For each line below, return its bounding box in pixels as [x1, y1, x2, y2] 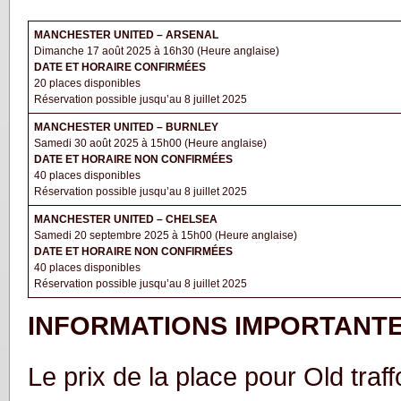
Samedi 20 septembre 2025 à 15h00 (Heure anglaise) [34, 228, 297, 242]
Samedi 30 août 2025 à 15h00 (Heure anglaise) [34, 136, 267, 149]
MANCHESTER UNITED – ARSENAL [34, 28, 218, 41]
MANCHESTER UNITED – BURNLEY [34, 120, 218, 133]
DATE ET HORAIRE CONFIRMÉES [34, 60, 206, 73]
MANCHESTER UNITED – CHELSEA [34, 212, 218, 226]
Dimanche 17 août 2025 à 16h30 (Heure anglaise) [34, 44, 279, 57]
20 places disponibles [34, 76, 141, 90]
